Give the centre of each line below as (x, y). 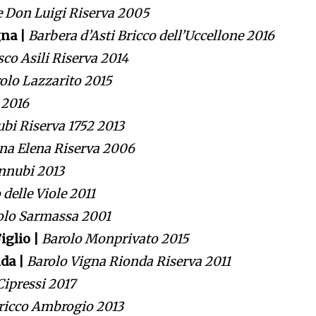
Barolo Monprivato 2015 (116, 239)
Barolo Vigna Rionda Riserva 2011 (129, 262)
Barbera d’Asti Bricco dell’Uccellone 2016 (152, 36)
